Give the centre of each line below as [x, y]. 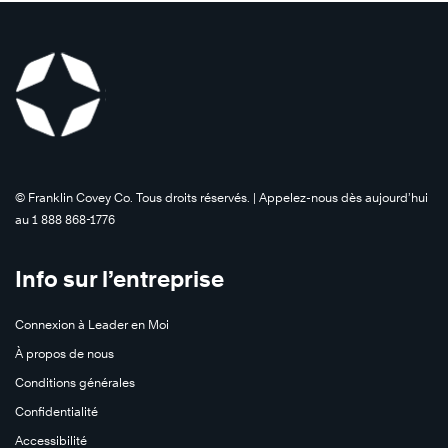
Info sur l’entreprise [119, 278]
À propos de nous [64, 353]
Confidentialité [56, 411]
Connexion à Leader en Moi [92, 324]
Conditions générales [75, 382]
